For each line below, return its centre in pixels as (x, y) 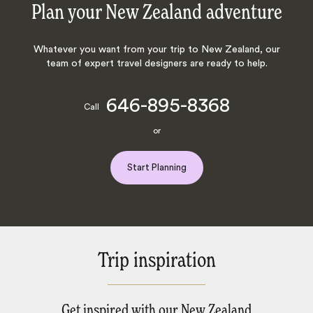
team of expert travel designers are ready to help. (156, 64)
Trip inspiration (156, 262)
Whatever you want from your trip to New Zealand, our (156, 50)
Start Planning (156, 168)
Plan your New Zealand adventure (156, 14)
